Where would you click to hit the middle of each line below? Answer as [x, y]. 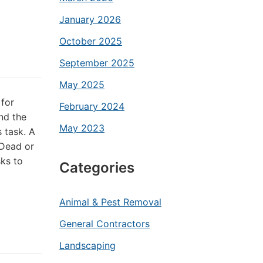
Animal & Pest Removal [110, 202]
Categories [97, 168]
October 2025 [91, 41]
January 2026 [90, 19]
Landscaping [87, 245]
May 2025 [82, 85]
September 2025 [97, 63]
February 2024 [92, 106]
